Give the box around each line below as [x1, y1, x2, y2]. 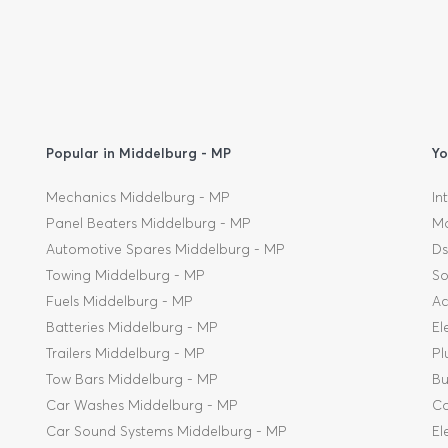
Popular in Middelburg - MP [45, 144, 231, 162]
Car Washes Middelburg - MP [45, 397, 238, 414]
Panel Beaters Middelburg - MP [45, 215, 251, 232]
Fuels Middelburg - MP [45, 293, 193, 310]
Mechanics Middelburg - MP [45, 189, 230, 206]
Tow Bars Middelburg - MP [45, 371, 218, 388]
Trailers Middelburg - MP [45, 345, 205, 362]
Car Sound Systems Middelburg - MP [45, 423, 287, 440]
